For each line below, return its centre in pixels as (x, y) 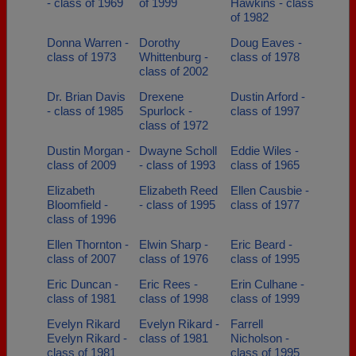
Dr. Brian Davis (86, 97)
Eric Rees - (168, 284)
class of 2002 (173, 71)
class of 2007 (81, 259)
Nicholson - (260, 338)
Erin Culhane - (267, 284)
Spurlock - (165, 111)
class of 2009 (81, 165)
